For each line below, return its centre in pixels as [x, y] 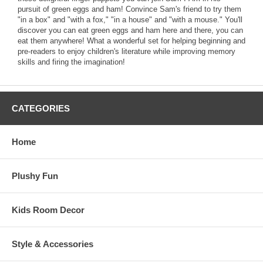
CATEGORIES [41, 108]
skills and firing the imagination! [71, 62]
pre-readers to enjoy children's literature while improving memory [127, 51]
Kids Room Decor [48, 210]
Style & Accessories [53, 244]
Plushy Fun [35, 176]
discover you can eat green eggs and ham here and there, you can [130, 30]
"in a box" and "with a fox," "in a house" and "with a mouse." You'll [130, 20]
